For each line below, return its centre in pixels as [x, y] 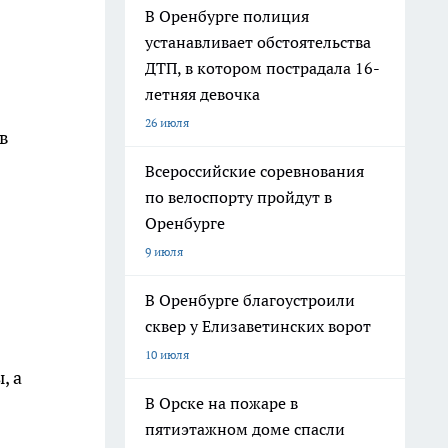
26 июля [167, 122]
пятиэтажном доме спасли [245, 429]
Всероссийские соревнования [254, 171]
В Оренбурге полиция [227, 16]
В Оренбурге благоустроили [250, 300]
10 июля [167, 354]
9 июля [164, 251]
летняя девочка [202, 94]
